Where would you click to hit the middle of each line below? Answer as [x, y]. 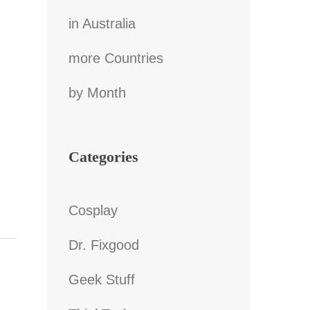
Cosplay [93, 211]
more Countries [116, 58]
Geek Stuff [101, 280]
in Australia [102, 24]
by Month [97, 93]
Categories [103, 157]
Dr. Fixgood [103, 245]
